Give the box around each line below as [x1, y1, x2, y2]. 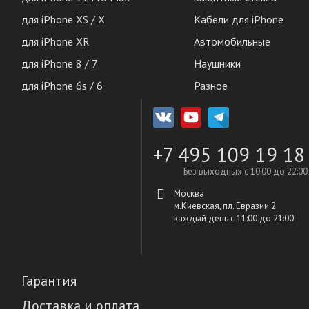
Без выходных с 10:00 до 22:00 [183, 166, 308, 177]
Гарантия [21, 272, 77, 290]
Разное [194, 79, 228, 92]
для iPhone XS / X [21, 12, 105, 26]
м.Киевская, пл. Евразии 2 [174, 200, 276, 212]
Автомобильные [194, 34, 270, 48]
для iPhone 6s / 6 [21, 79, 103, 92]
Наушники [194, 57, 241, 70]
